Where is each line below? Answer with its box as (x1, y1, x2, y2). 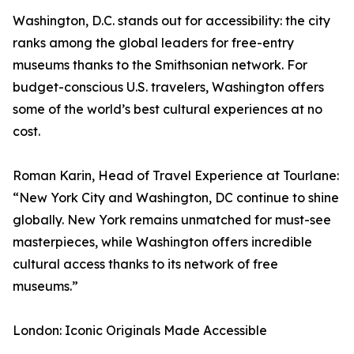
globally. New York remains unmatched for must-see (13, 212, 331, 228)
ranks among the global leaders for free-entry (13, 35, 294, 51)
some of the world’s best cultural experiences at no (13, 101, 322, 118)
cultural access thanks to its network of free (13, 256, 278, 273)
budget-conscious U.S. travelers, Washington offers (13, 79, 324, 96)
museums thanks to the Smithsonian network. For (13, 57, 307, 73)
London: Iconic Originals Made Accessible (13, 322, 267, 339)
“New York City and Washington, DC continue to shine (13, 190, 339, 206)
